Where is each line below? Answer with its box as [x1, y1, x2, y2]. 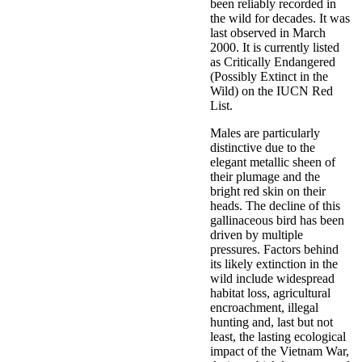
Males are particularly [210, 125, 320, 140]
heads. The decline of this [210, 198, 340, 213]
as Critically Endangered [210, 54, 335, 69]
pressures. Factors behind [210, 242, 339, 256]
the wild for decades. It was [210, 11, 350, 25]
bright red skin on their [210, 183, 326, 198]
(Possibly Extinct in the [210, 69, 328, 83]
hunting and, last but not [210, 314, 333, 329]
